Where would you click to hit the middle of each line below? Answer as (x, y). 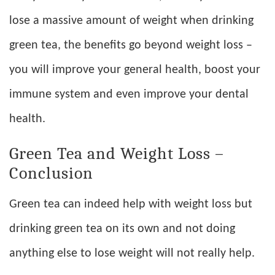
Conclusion (51, 173)
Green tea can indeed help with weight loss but (131, 205)
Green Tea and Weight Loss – (117, 154)
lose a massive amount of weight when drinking (131, 21)
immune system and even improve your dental (129, 95)
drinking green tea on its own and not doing (122, 229)
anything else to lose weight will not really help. (132, 254)
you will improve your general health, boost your (135, 70)
